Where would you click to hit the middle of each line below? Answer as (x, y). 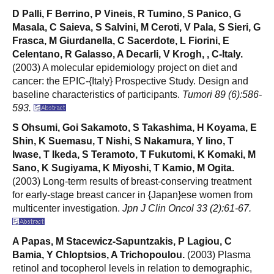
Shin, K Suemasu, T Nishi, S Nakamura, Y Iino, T (123, 141)
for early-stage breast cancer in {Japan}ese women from (132, 194)
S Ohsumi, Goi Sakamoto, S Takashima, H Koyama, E (135, 127)
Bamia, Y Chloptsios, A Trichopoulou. (98, 254)
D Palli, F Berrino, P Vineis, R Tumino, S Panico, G (127, 13)
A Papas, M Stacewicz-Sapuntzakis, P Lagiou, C (122, 241)
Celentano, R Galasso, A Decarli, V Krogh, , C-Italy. (128, 54)
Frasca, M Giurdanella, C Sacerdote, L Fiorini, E (121, 40)
